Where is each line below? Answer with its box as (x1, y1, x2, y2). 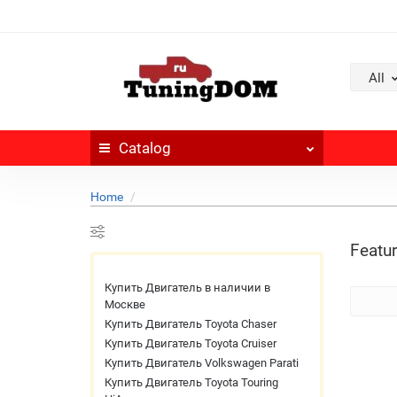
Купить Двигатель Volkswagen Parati (105, 356, 299, 370)
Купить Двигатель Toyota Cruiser (105, 337, 276, 350)
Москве (105, 298, 145, 311)
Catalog (119, 139, 171, 157)
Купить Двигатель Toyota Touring (105, 376, 278, 389)
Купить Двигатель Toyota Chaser (105, 317, 276, 331)
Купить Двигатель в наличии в (105, 281, 270, 294)
